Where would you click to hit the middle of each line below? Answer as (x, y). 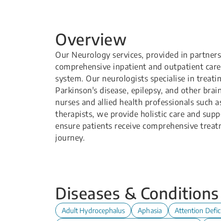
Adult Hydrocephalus (93, 210)
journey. (70, 138)
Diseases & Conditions (137, 193)
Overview (91, 39)
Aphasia (150, 210)
